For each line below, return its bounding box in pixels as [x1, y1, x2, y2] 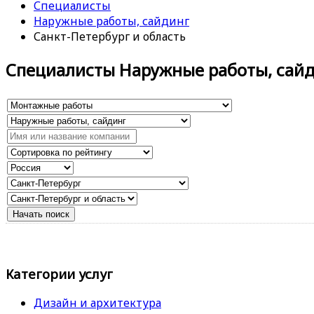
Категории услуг [6, 264, 113, 282]
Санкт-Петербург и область [34, 29, 186, 44]
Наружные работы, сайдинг [34, 13, 189, 29]
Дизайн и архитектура [34, 295, 161, 311]
